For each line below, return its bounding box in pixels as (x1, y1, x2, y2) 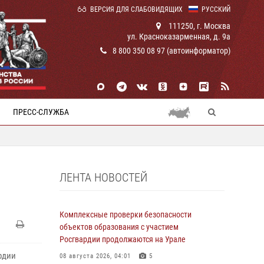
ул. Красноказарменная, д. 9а (127, 32, 230, 41)
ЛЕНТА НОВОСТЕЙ (60, 170, 147, 184)
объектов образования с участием (60, 222, 179, 232)
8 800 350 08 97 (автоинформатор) (113, 46, 230, 55)
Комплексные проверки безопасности (60, 210, 192, 219)
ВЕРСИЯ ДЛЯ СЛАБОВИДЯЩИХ (90, 5, 183, 14)
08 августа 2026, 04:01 (60, 252, 131, 260)
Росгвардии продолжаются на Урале (60, 235, 186, 244)
